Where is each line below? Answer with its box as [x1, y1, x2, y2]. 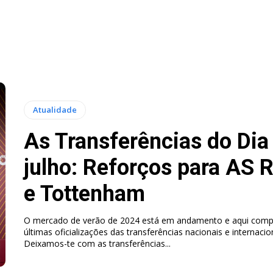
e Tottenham [23, 180, 145, 207]
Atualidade [32, 104, 77, 115]
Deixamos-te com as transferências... [23, 237, 171, 249]
